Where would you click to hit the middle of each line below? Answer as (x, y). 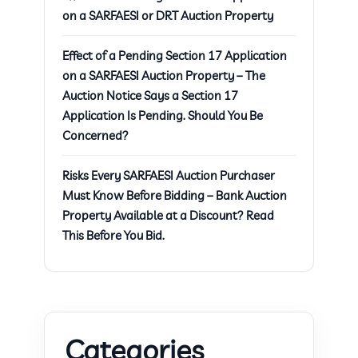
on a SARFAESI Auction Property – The (164, 75)
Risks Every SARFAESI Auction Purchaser (169, 175)
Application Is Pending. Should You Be (163, 115)
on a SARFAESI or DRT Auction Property (168, 15)
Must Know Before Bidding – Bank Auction (175, 195)
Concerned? (95, 135)
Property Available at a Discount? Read (168, 215)
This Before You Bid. (113, 235)
